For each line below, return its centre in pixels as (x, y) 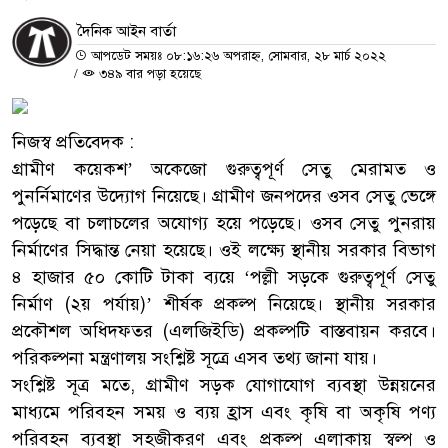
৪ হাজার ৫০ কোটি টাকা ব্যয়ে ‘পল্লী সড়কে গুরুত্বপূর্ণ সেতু (224, 276)
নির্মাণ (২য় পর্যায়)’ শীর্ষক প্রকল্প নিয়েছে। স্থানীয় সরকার (224, 303)
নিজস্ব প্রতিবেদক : (73, 141)
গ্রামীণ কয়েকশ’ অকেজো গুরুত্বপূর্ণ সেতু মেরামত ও (224, 168)
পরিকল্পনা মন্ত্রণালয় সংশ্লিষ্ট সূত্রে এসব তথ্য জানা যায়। (194, 357)
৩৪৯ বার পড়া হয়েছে (148, 73)
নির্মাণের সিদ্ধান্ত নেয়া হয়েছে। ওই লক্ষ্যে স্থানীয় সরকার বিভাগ (224, 249)
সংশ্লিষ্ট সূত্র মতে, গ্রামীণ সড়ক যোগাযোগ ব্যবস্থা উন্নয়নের (224, 384)
